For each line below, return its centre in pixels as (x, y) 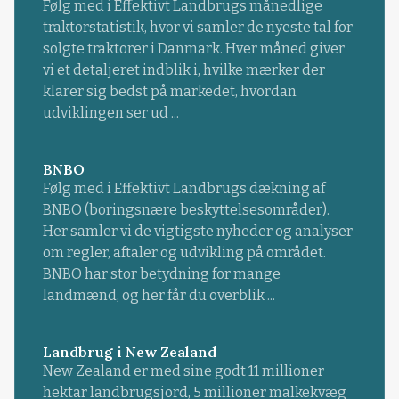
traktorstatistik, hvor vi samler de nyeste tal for (197, 27)
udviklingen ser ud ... (110, 112)
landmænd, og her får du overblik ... (159, 295)
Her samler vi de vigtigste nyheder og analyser (197, 231)
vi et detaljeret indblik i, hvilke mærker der (183, 69)
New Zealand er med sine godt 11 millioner (183, 370)
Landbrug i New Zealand (129, 351)
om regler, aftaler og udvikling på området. (184, 252)
